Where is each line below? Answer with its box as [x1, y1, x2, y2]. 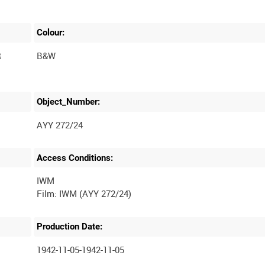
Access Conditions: [37, 152, 114, 163]
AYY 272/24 [37, 118, 83, 131]
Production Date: [37, 221, 103, 232]
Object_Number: [37, 96, 101, 107]
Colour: [37, 27, 65, 38]
